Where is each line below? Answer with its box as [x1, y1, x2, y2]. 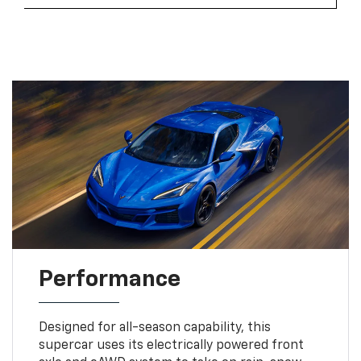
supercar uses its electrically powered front [38, 339, 304, 353]
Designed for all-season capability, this [38, 322, 271, 335]
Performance [38, 268, 180, 292]
